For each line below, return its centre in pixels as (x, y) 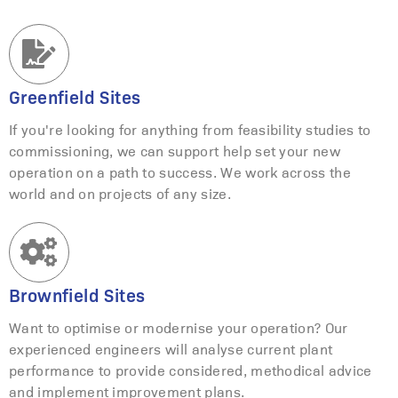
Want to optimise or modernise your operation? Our (179, 327)
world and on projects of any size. (120, 193)
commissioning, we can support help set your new (175, 150)
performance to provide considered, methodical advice (191, 370)
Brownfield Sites (77, 295)
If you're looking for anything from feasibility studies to (190, 129)
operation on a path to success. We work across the (180, 171)
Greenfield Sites (75, 97)
